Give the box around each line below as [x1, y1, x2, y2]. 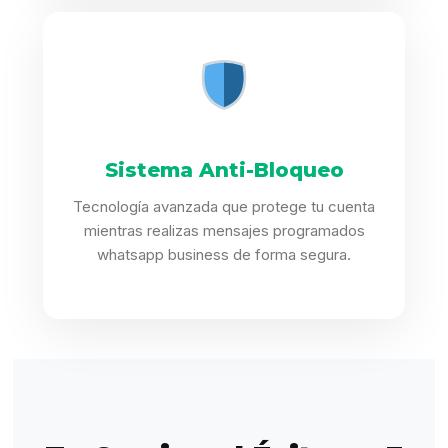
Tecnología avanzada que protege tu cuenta [73, 197, 375, 217]
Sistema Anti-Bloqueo [104, 158, 344, 183]
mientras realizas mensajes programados [83, 221, 365, 241]
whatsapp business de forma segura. [97, 245, 351, 265]
